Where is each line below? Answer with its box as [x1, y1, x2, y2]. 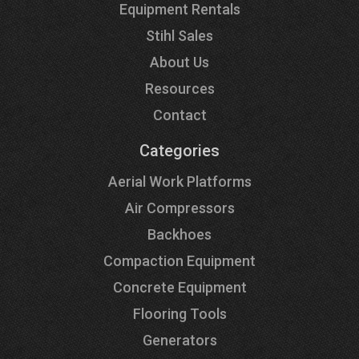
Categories [139, 140, 220, 160]
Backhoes [147, 225, 212, 243]
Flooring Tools [132, 305, 227, 322]
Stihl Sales [146, 26, 213, 44]
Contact [152, 106, 207, 123]
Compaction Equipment [103, 252, 256, 269]
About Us [150, 53, 209, 71]
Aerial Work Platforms [107, 172, 252, 190]
